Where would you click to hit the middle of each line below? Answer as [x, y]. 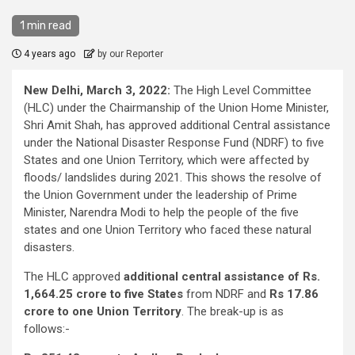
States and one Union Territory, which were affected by [166, 160]
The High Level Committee [241, 91]
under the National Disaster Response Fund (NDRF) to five [174, 143]
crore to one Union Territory [103, 312]
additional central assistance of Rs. [222, 277]
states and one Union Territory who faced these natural [168, 230]
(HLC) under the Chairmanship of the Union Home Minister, [176, 108]
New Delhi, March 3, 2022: [97, 91]
